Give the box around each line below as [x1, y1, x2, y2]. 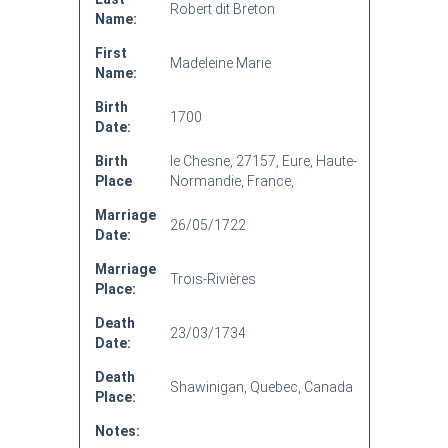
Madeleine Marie [169, 55, 271, 71]
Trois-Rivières [169, 271, 256, 287]
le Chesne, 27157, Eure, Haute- [169, 153, 357, 169]
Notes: [94, 423, 140, 439]
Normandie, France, [169, 173, 294, 189]
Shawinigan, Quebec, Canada [169, 379, 353, 395]
